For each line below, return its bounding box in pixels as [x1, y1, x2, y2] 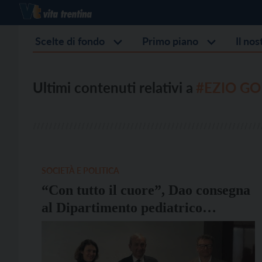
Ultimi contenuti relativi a [33, 79, 193, 96]
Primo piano [142, 35, 198, 47]
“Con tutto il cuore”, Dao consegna [42, 182, 250, 198]
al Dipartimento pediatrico [42, 200, 202, 215]
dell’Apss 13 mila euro [42, 218, 175, 233]
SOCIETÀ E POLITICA [42, 166, 119, 175]
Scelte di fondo [35, 35, 105, 47]
